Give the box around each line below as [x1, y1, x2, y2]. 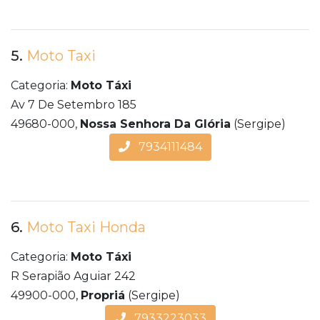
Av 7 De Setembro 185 [11, 98, 136, 112]
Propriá [81, 289, 125, 303]
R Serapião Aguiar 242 [11, 269, 136, 284]
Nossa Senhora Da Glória [80, 117, 231, 131]
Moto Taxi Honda [26, 219, 146, 236]
